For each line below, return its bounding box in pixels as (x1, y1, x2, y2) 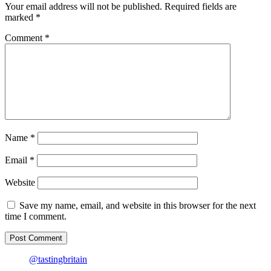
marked (5, 12, 36, 23)
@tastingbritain (29, 254, 87, 265)
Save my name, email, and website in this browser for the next (19, 200, 256, 211)
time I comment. (5, 211, 67, 222)
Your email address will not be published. (5, 1, 162, 12)
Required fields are (165, 1, 237, 12)
